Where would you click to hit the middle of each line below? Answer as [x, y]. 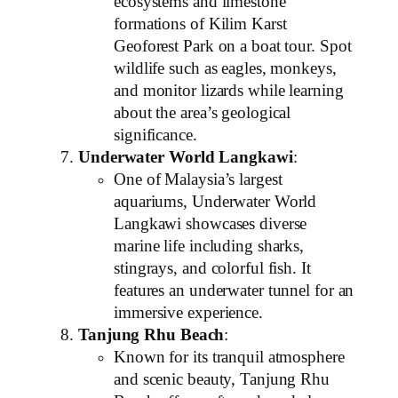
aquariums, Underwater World [215, 202]
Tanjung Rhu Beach [151, 335]
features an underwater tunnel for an [234, 291]
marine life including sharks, [209, 247]
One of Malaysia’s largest [198, 180]
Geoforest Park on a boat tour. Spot [233, 47]
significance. [155, 135]
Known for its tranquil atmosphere [229, 358]
